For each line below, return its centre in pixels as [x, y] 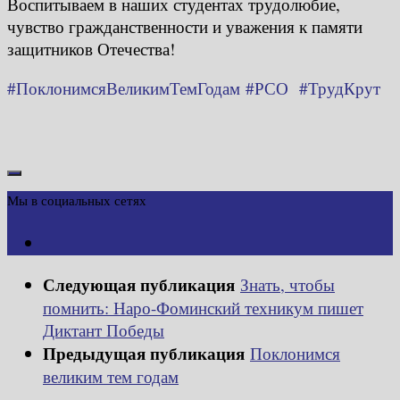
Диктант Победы [104, 329]
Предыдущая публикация [146, 353]
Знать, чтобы [287, 284]
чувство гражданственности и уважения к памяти [185, 26]
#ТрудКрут [340, 87]
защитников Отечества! [91, 48]
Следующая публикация [142, 284]
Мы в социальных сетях [77, 200]
